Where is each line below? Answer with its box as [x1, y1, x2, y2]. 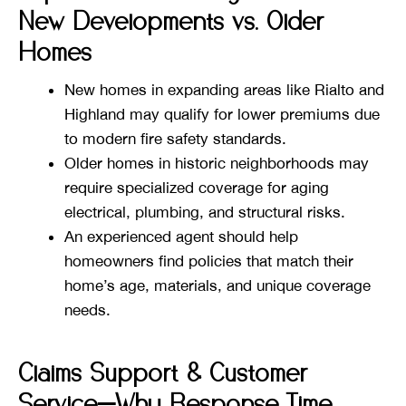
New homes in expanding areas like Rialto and [64, 81, 384, 100]
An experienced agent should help [64, 227, 298, 246]
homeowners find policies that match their [64, 252, 353, 271]
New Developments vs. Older [18, 10, 324, 36]
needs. [64, 301, 111, 320]
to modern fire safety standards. [64, 130, 286, 149]
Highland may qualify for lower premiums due [64, 105, 380, 124]
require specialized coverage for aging [64, 179, 329, 198]
